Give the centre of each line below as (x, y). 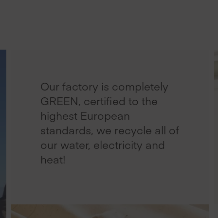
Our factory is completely (105, 86)
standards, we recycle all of (110, 130)
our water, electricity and (103, 145)
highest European (85, 116)
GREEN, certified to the (99, 101)
